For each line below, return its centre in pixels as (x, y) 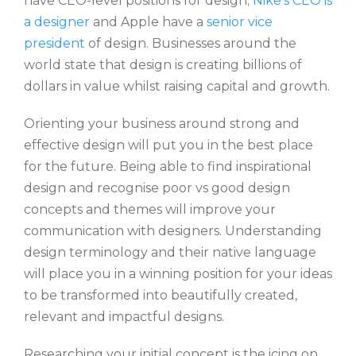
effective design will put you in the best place (168, 145)
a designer (57, 22)
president (54, 43)
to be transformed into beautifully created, (161, 295)
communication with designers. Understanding (173, 231)
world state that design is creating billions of (163, 65)
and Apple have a (148, 22)
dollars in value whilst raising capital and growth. (177, 86)
